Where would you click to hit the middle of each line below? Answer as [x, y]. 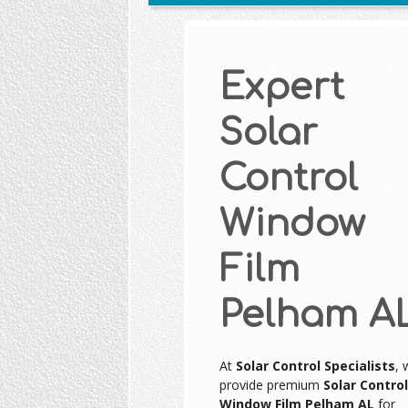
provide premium [271, 385]
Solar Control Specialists [315, 366]
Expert [281, 88]
